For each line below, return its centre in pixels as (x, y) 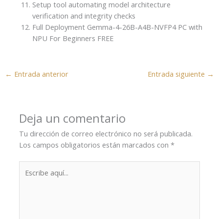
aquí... (28, 178)
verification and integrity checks (84, 16)
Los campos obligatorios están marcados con (95, 145)
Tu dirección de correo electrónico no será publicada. (106, 134)
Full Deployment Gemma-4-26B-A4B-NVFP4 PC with (118, 27)
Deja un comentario (73, 119)
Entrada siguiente (177, 74)
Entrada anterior (40, 74)
